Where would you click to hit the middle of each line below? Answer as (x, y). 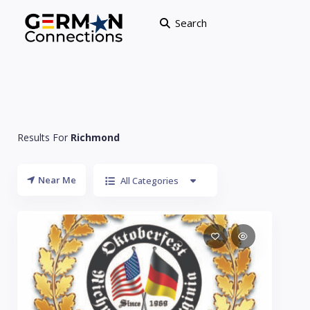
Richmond (95, 137)
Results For (44, 137)
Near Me (57, 180)
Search (191, 23)
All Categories (149, 181)
